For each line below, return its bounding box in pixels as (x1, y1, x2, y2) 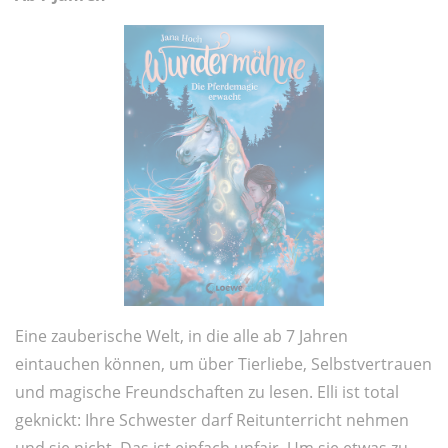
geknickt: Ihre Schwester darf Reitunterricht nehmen (15, 408, 409, 431)
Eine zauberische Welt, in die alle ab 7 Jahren (15, 324, 348, 347)
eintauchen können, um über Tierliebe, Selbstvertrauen (15, 352, 432, 375)
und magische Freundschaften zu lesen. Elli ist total (15, 380, 399, 403)
